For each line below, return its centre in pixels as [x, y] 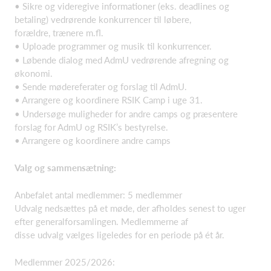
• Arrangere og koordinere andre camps [93, 140]
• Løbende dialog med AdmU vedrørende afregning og [122, 60]
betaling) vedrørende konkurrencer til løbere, [103, 19]
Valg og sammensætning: [65, 167]
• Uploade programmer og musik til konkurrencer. [113, 46]
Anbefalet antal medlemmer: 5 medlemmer [98, 194]
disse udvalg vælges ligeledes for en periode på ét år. [119, 235]
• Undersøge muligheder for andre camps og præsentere [126, 113]
